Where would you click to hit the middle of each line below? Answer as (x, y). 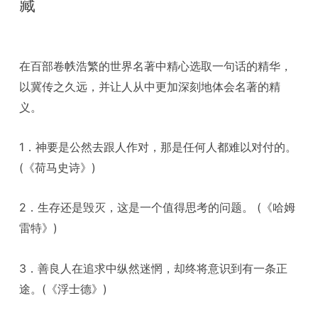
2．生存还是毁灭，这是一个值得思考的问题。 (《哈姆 (158, 208)
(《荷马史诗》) (58, 167)
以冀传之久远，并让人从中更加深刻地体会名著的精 (150, 86)
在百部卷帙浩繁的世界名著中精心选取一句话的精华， (156, 66)
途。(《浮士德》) (64, 289)
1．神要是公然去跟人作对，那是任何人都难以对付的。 (158, 147)
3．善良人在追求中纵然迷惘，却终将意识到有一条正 (154, 268)
